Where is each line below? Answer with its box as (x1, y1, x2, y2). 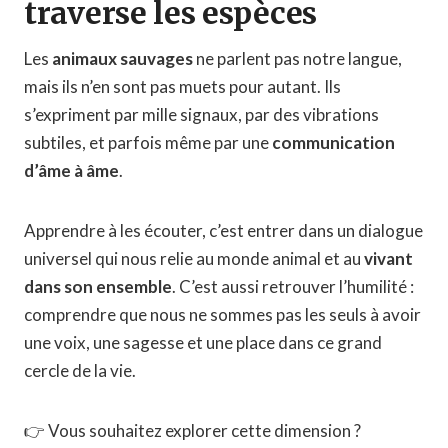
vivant (364, 247, 413, 269)
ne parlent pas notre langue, (193, 47, 402, 69)
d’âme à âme (24, 159, 119, 181)
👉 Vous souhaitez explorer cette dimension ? (24, 419, 361, 441)
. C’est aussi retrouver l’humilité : (172, 275, 414, 297)
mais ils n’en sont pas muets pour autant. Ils (24, 75, 341, 97)
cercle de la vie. (24, 359, 136, 381)
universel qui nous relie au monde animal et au (24, 247, 364, 269)
